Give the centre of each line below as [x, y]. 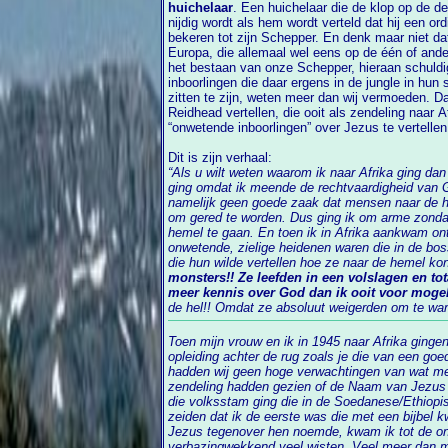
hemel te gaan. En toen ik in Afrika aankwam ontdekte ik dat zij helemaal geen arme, [223, 233]
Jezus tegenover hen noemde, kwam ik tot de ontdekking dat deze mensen [218, 432]
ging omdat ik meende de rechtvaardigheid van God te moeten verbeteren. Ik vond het [243, 188]
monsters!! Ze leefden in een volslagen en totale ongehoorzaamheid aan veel [203, 278]
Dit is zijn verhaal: [220, 158]
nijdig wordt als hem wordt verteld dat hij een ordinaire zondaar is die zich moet [286, 23]
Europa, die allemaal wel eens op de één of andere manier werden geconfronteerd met [193, 53]
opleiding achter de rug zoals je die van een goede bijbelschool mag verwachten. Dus [271, 357]
